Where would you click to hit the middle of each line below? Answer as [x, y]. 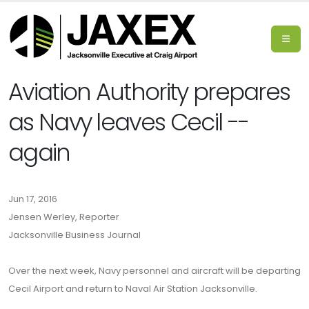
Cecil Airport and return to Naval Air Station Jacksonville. [133, 289]
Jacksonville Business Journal [74, 235]
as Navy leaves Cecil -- [129, 122]
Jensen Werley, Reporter [64, 217]
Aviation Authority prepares [149, 92]
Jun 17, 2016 [33, 199]
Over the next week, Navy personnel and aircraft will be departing [154, 271]
